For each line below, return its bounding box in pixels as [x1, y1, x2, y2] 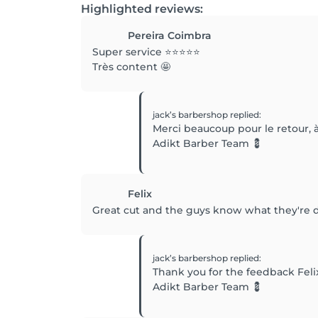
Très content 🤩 [92, 60, 170, 73]
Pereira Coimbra [128, 29, 212, 42]
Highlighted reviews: [81, 2, 203, 16]
